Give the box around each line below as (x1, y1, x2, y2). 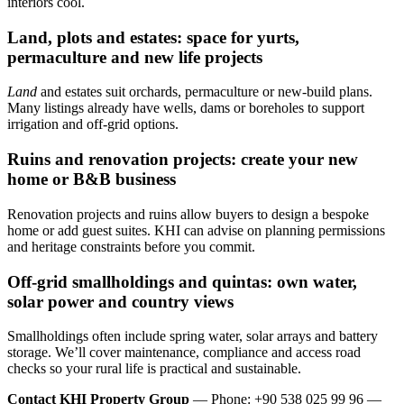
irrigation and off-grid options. (7, 116, 179, 133)
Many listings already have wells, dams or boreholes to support (7, 100, 364, 116)
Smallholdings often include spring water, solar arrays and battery (7, 328, 378, 344)
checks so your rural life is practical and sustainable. (7, 361, 301, 377)
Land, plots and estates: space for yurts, (7, 27, 299, 47)
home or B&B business (7, 170, 176, 189)
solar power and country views (7, 291, 234, 311)
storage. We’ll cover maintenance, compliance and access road (7, 344, 361, 361)
